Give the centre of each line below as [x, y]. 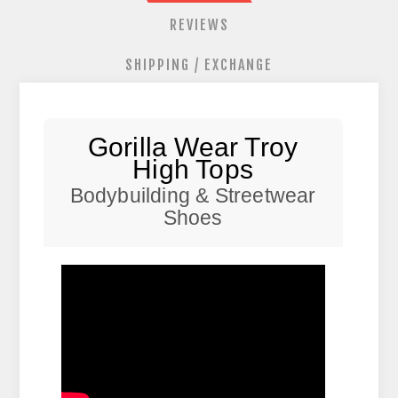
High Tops [193, 170]
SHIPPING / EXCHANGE [199, 65]
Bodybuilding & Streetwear [193, 196]
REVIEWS [199, 25]
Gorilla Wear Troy [193, 147]
